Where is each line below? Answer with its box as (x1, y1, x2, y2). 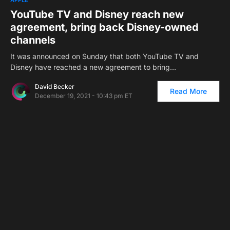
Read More (170, 86, 207, 95)
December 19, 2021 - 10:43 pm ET (35, 91, 132, 100)
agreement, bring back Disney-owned (10, 21, 199, 33)
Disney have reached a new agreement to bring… (10, 62, 176, 71)
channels (10, 33, 55, 46)
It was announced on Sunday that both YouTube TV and (10, 51, 199, 61)
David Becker (35, 82, 74, 90)
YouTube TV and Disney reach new (10, 8, 184, 21)
